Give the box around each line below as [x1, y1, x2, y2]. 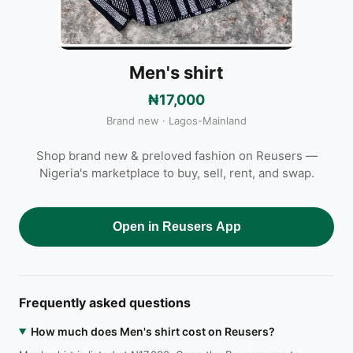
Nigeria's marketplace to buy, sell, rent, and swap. [39, 165, 314, 180]
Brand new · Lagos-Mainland [106, 113, 247, 127]
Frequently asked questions [19, 294, 191, 310]
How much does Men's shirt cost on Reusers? [30, 324, 275, 338]
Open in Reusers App [112, 219, 241, 233]
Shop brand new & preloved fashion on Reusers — [35, 147, 318, 163]
